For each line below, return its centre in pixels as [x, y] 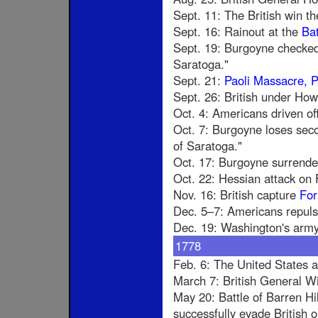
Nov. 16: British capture [236, 195]
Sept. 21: [199, 81]
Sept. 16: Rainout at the [237, 32]
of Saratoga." [208, 146]
